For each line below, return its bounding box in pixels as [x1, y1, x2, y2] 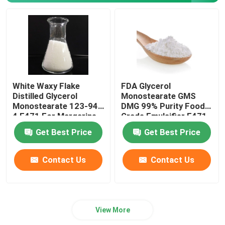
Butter [13, 121, 38, 132]
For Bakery [121, 121, 164, 132]
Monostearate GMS [121, 91, 196, 101]
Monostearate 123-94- [13, 101, 102, 111]
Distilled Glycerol [13, 91, 78, 101]
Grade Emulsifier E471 [121, 111, 207, 122]
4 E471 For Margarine [13, 111, 97, 122]
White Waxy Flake [13, 81, 80, 91]
